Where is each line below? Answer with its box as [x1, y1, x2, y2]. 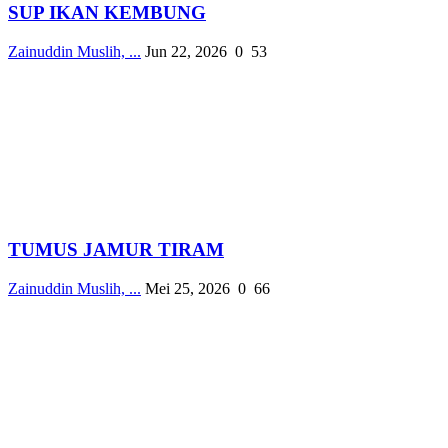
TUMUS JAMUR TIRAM [8, 239, 224, 261]
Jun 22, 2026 [145, 42, 227, 60]
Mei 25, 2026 [145, 280, 230, 297]
